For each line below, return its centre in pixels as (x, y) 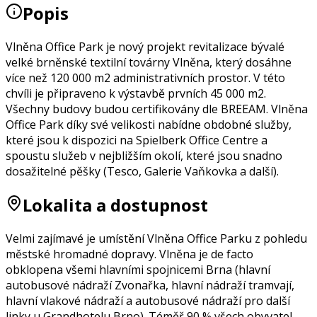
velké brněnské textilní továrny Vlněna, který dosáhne (149, 62)
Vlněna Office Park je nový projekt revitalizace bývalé (145, 46)
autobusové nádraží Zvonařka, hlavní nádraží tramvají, (150, 285)
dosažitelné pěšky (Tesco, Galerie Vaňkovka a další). (142, 171)
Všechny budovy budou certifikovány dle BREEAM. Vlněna (157, 109)
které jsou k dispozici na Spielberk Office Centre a (137, 140)
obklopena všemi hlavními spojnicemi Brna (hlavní (138, 269)
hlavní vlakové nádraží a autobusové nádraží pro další (148, 300)
